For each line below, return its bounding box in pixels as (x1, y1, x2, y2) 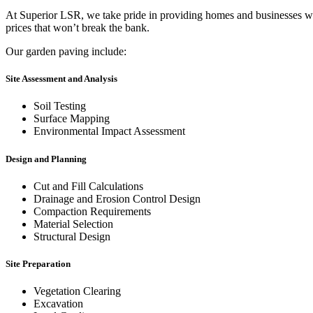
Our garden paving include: (6, 45, 126, 57)
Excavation (34, 298, 83, 310)
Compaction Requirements (34, 205, 151, 217)
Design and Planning (6, 153, 87, 164)
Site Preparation (6, 258, 71, 269)
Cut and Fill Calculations (34, 180, 143, 192)
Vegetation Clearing (34, 285, 121, 298)
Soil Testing (34, 100, 86, 112)
